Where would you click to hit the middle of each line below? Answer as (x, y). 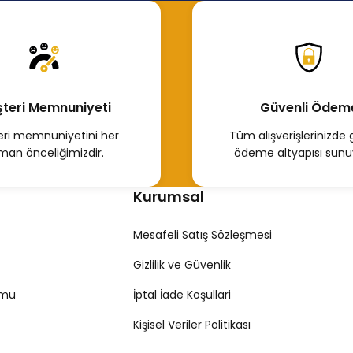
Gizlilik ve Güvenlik (182, 265)
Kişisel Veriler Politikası (192, 325)
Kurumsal (169, 197)
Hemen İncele (143, 59)
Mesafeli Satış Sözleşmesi (203, 235)
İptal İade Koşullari (182, 295)
